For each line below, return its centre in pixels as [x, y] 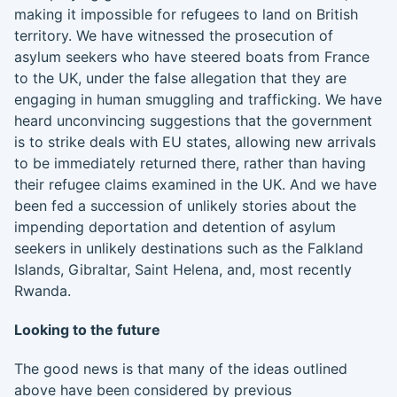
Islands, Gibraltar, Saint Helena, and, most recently [183, 269]
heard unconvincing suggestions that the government [193, 121]
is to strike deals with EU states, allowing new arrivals [195, 142]
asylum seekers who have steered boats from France [192, 57]
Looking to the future [87, 330]
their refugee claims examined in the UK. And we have [195, 184]
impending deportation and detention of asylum [175, 227]
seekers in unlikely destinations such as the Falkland [189, 248]
